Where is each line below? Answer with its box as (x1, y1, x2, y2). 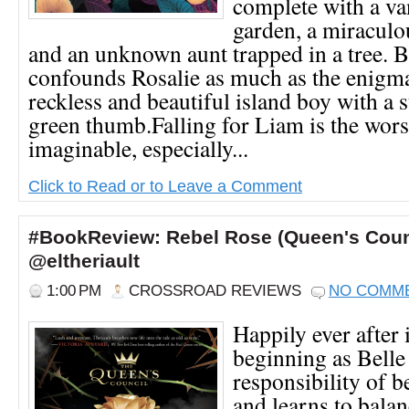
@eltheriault (28, 249, 140, 272)
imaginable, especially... (28, 131, 248, 163)
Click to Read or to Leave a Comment (28, 175, 302, 195)
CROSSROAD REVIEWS (129, 281, 301, 299)
